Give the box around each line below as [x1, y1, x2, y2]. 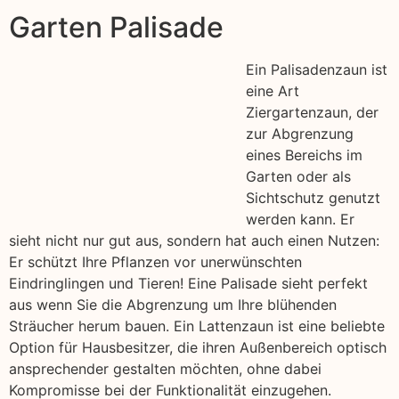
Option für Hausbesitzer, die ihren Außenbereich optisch [9, 338, 387, 357]
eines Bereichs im [246, 146, 362, 165]
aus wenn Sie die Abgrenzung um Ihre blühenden [9, 296, 337, 314]
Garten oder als [246, 167, 351, 186]
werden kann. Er [246, 210, 354, 229]
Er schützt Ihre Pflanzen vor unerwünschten [9, 253, 302, 272]
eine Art [246, 82, 299, 101]
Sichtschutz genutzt [246, 189, 380, 208]
